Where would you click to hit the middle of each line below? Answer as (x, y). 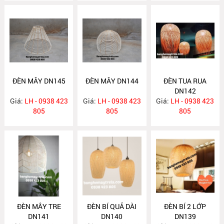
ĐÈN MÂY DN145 (39, 80)
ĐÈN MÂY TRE (39, 206)
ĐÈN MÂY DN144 (112, 80)
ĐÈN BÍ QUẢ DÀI (112, 206)
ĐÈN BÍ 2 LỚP (185, 206)
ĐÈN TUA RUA (185, 80)
